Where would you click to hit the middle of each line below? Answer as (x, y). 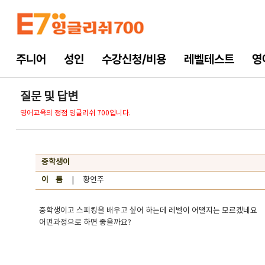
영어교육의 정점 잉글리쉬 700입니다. (75, 113)
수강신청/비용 (134, 59)
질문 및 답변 (49, 97)
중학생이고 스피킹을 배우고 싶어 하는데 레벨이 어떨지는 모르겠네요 (148, 211)
